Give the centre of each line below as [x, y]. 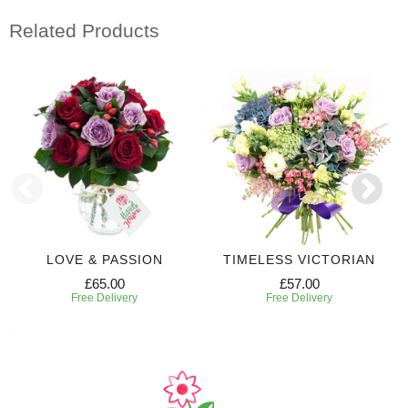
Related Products [84, 31]
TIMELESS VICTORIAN [299, 259]
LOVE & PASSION [104, 259]
